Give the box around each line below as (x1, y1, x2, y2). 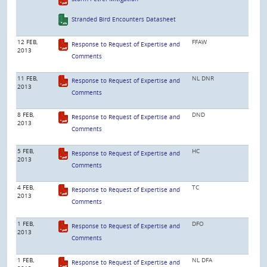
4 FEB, (17, 182, 34, 191)
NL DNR (192, 73, 214, 82)
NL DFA (192, 255, 212, 264)
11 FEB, (17, 73, 38, 82)
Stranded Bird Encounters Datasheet (72, 15, 176, 24)
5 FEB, (17, 146, 34, 155)
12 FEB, (17, 37, 38, 46)
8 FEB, (17, 110, 34, 119)
